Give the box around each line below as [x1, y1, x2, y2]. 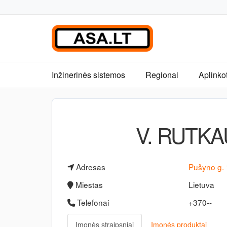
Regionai [145, 69, 178, 81]
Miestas [73, 179, 103, 190]
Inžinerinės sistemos [52, 69, 125, 81]
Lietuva [188, 179, 215, 190]
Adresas [74, 161, 105, 172]
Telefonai [75, 197, 109, 208]
